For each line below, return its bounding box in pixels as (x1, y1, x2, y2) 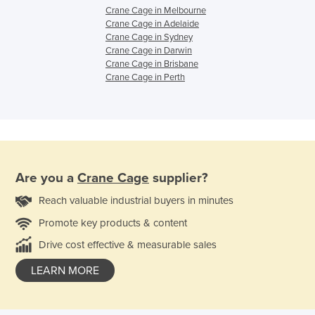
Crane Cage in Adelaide (105, 18, 199, 30)
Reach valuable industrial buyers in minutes (39, 193, 233, 207)
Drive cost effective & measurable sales (39, 238, 217, 251)
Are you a (15, 169, 77, 186)
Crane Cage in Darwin (105, 45, 192, 57)
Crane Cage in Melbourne (105, 5, 206, 17)
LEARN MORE (31, 263, 99, 278)
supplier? (149, 169, 208, 186)
